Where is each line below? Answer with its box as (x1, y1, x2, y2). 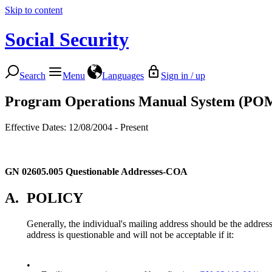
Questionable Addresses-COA (66, 166, 188, 177)
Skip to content (5, 5, 63, 15)
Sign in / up (161, 70, 205, 81)
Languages (102, 70, 144, 81)
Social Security (5, 29, 129, 51)
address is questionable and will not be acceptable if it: (27, 229, 234, 240)
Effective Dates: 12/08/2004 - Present (5, 121, 148, 132)
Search (19, 70, 46, 81)
